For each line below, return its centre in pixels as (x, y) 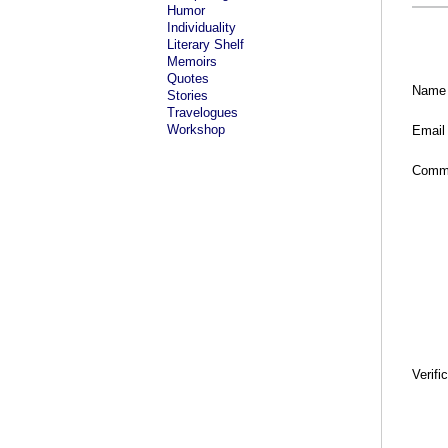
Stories (187, 95)
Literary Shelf (205, 44)
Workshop (196, 129)
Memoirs (192, 61)
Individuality (201, 27)
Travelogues (202, 112)
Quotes (188, 78)
